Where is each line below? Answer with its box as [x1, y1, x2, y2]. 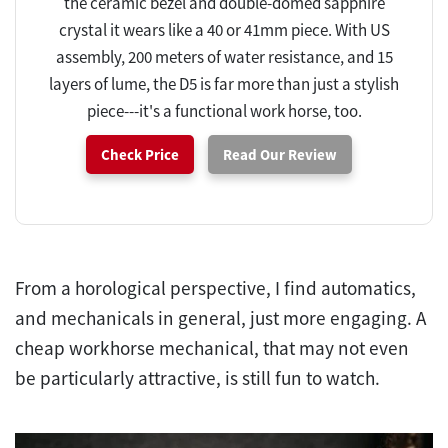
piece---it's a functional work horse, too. [86, 100, 362, 123]
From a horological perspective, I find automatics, [15, 276, 416, 301]
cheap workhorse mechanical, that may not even [15, 336, 409, 361]
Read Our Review [223, 145, 337, 165]
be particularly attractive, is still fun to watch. [15, 366, 380, 391]
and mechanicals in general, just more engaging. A [15, 306, 426, 331]
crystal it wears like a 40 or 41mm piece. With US [58, 19, 390, 42]
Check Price [101, 145, 179, 165]
